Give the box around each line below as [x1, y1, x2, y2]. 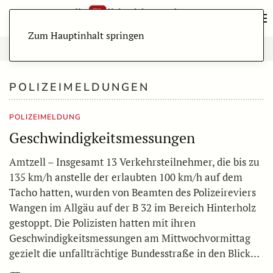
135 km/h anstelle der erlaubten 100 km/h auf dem [9, 170, 243, 184]
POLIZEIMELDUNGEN [9, 80, 149, 94]
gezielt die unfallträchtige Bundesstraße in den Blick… [9, 246, 260, 260]
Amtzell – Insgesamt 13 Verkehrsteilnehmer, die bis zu [9, 155, 260, 169]
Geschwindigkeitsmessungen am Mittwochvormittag [9, 231, 250, 245]
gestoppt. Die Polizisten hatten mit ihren [9, 216, 196, 230]
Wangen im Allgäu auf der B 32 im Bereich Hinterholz [9, 200, 256, 214]
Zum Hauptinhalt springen [28, 29, 144, 42]
